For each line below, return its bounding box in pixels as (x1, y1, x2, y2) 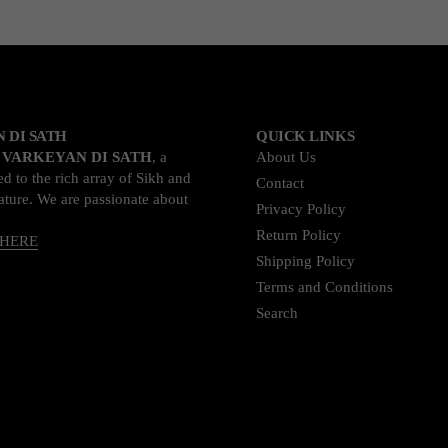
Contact (256, 175, 304, 191)
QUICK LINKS (256, 128, 355, 144)
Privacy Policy (256, 201, 346, 217)
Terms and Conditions (256, 279, 393, 295)
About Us (256, 149, 316, 165)
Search (256, 305, 298, 321)
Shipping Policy (256, 253, 355, 269)
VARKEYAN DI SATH (2, 149, 152, 165)
